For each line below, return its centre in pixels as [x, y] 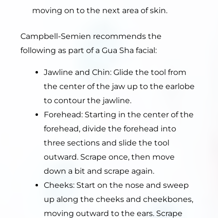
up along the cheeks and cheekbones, [118, 200]
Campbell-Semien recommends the [91, 36]
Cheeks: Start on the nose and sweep [116, 185]
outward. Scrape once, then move [109, 157]
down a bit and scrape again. [99, 171]
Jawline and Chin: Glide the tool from [115, 73]
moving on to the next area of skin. [100, 11]
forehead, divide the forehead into [110, 129]
